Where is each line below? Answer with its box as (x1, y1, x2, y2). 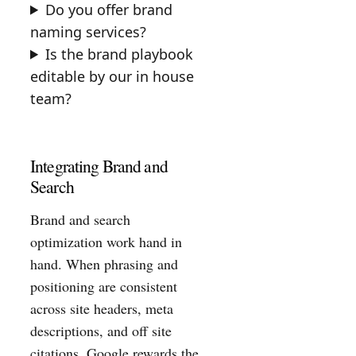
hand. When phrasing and (30, 254, 178, 274)
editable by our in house (30, 66, 194, 86)
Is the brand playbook (45, 44, 194, 64)
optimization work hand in (30, 232, 182, 252)
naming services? (30, 21, 146, 41)
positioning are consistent (30, 277, 177, 296)
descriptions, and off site (30, 321, 172, 341)
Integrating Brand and (30, 154, 168, 178)
